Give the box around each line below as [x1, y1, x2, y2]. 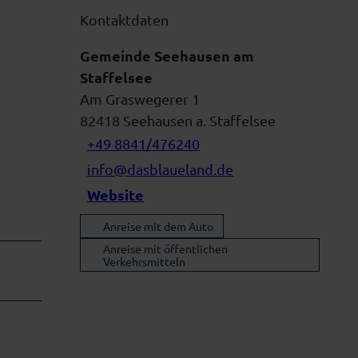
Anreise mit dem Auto [103, 218, 213, 233]
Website [87, 185, 144, 205]
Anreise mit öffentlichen [103, 241, 228, 256]
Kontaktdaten [80, 10, 169, 28]
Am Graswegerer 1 [80, 89, 200, 107]
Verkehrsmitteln [103, 253, 185, 268]
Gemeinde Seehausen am [80, 46, 254, 65]
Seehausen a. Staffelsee [123, 111, 276, 129]
